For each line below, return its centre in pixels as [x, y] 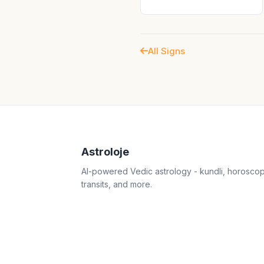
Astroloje [105, 152]
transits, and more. [117, 184]
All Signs [166, 51]
